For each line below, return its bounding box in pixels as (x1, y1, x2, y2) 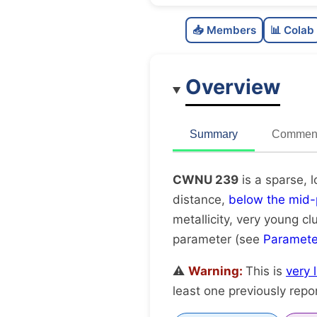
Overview (185, 74, 281, 100)
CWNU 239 (173, 173, 238, 188)
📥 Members (192, 23, 256, 37)
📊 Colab (270, 23, 314, 37)
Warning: (188, 264, 246, 279)
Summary (190, 128, 238, 141)
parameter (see (173, 232, 263, 247)
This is (246, 264, 286, 279)
